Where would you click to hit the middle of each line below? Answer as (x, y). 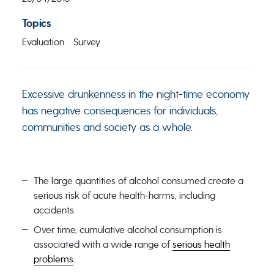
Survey (87, 42)
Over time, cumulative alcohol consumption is (128, 230)
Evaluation (43, 42)
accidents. (54, 210)
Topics (36, 23)
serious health (201, 244)
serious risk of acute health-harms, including (124, 195)
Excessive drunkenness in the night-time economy (135, 94)
